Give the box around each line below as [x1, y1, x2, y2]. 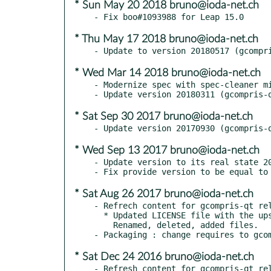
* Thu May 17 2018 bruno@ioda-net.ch [74, 33, 258, 45]
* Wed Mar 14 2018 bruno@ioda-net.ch [74, 67, 261, 79]
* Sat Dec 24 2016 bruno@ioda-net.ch [74, 251, 254, 263]
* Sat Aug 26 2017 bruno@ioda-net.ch [74, 188, 253, 200]
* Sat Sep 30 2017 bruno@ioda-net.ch [74, 111, 253, 122]
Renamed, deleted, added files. [94, 220, 113, 230]
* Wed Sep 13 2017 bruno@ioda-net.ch [74, 145, 260, 156]
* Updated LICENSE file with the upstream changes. [94, 210, 103, 220]
